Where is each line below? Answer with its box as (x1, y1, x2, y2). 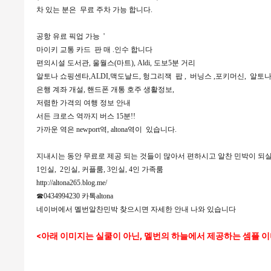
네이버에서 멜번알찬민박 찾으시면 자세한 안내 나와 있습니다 (36, 205, 236, 214)
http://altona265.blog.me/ (36, 178, 107, 187)
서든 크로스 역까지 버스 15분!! (36, 112, 135, 120)
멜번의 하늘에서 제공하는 (143, 231, 243, 241)
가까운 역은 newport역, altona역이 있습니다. (36, 125, 177, 134)
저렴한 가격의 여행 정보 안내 (36, 99, 131, 107)
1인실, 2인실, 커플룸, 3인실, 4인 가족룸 (36, 165, 165, 174)
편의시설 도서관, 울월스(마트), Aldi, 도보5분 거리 (36, 59, 195, 67)
